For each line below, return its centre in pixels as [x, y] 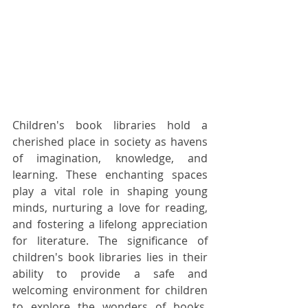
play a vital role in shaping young [110, 191]
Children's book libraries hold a [110, 125]
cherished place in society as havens [110, 141]
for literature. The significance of [110, 240]
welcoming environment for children [110, 290]
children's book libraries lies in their [110, 257]
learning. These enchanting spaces [110, 174]
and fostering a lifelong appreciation [110, 224]
